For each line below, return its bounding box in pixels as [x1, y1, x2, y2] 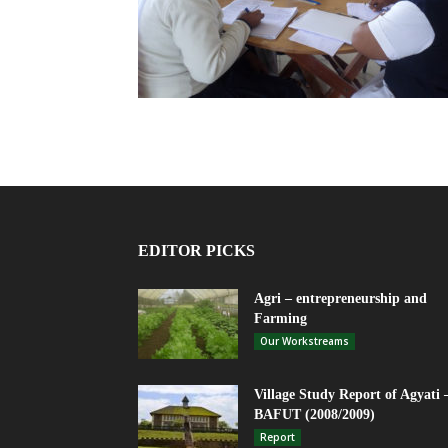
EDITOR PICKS [138, 242, 255, 259]
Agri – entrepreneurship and [254, 291, 427, 306]
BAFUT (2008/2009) [254, 407, 375, 422]
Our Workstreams [260, 334, 349, 348]
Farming [254, 311, 307, 326]
